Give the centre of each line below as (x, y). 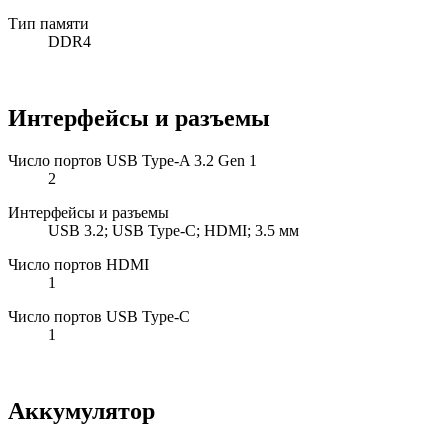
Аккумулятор (81, 411)
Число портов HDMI (78, 265)
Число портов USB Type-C (99, 317)
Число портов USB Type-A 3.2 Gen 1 (132, 161)
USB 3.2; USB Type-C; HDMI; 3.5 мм (173, 231)
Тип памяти (48, 24)
